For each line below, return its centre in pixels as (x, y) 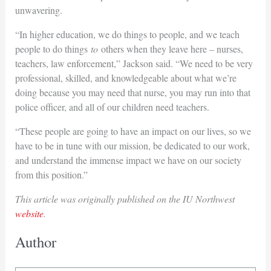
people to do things (53, 48)
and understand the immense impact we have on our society (128, 160)
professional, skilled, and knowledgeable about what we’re (126, 77)
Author (35, 241)
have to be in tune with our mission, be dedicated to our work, (132, 145)
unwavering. (38, 10)
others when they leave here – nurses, (170, 48)
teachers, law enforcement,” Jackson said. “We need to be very (134, 63)
